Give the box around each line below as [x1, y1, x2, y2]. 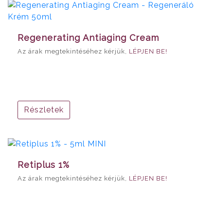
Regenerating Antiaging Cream [18, 32, 159, 43]
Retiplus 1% [18, 159, 70, 170]
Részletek [24, 105, 64, 114]
